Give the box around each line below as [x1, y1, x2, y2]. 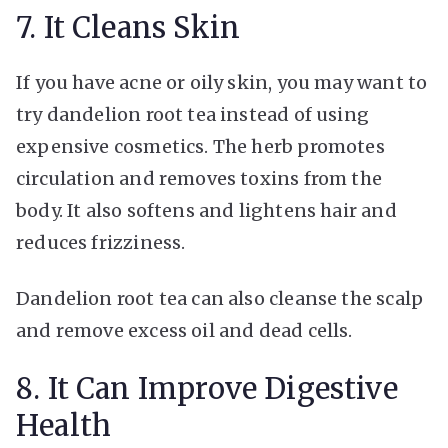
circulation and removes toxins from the [16, 166, 383, 190]
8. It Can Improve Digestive [16, 370, 398, 407]
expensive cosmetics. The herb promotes [16, 134, 385, 158]
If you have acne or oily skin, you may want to [16, 70, 428, 94]
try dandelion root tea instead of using [16, 102, 370, 126]
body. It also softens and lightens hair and [16, 198, 397, 222]
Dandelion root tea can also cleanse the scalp [16, 286, 424, 310]
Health [16, 407, 112, 444]
